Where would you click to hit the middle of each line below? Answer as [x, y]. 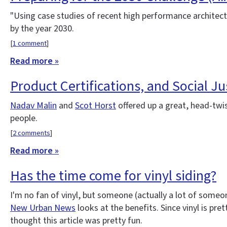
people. [24, 119]
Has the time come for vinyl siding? [113, 176]
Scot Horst [96, 106]
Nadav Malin [33, 106]
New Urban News [43, 208]
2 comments [31, 133]
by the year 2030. [42, 29]
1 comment [30, 44]
